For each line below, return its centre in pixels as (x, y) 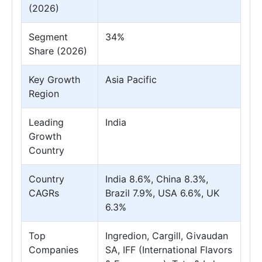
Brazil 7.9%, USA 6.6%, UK (162, 193)
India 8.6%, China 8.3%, (157, 179)
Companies (54, 250)
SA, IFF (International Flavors (169, 250)
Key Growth (54, 80)
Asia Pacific (131, 80)
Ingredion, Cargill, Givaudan (167, 236)
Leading (46, 123)
